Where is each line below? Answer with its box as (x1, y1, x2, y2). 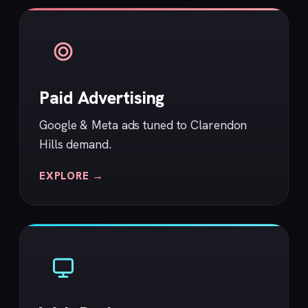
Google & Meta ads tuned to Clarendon (39, 116, 247, 133)
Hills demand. (39, 135, 111, 152)
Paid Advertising (39, 86, 165, 109)
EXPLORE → (39, 168, 104, 183)
